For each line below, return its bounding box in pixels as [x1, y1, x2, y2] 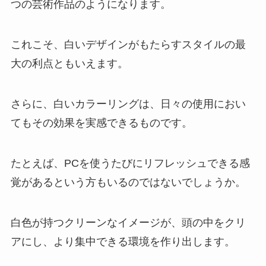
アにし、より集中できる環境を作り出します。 [10, 235, 235, 248]
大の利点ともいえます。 [10, 58, 128, 70]
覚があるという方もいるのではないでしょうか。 [10, 176, 246, 188]
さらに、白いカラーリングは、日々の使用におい [10, 98, 246, 110]
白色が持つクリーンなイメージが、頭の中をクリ [10, 216, 246, 229]
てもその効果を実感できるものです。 [10, 117, 192, 129]
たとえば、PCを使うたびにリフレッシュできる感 [10, 157, 250, 169]
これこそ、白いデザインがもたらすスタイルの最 [10, 39, 246, 51]
